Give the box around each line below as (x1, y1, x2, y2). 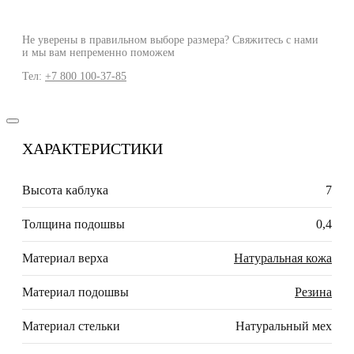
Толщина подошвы (22, 217, 125, 232)
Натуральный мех (235, 319, 332, 333)
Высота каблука (22, 183, 108, 198)
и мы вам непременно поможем (22, 47, 175, 59)
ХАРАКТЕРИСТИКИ (22, 140, 163, 158)
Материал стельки (22, 319, 120, 333)
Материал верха (22, 251, 108, 265)
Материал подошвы (22, 285, 129, 299)
